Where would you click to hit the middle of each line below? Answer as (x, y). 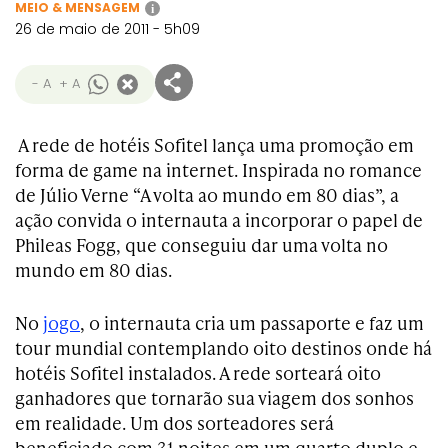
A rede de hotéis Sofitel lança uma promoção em (214, 144)
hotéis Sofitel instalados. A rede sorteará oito (198, 372)
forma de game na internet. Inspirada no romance (218, 169)
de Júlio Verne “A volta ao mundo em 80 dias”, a (207, 194)
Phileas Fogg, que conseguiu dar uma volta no (201, 244)
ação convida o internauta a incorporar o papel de (219, 219)
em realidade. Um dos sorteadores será (174, 422)
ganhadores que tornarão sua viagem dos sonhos (214, 397)
